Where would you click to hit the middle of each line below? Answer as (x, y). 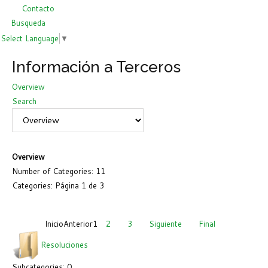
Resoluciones (64, 244)
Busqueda (28, 23)
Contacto (38, 8)
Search (24, 101)
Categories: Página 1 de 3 (58, 185)
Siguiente (165, 223)
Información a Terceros (96, 67)
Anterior (78, 223)
